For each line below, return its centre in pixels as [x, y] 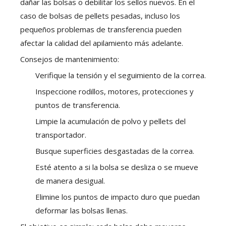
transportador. [61, 135]
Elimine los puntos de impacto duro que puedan [118, 197]
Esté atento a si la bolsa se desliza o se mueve [117, 167]
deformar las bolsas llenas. [81, 211]
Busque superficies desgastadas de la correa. [115, 151]
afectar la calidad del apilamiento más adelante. [102, 43]
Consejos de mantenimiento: [70, 59]
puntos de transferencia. [78, 105]
